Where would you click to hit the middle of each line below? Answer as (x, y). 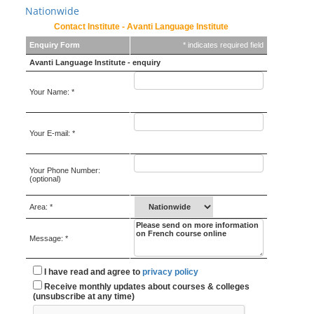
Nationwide (52, 11)
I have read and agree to (92, 272)
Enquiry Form (55, 45)
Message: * (49, 239)
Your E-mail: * (52, 134)
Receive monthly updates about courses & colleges (146, 287)
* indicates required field (223, 45)
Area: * (41, 207)
